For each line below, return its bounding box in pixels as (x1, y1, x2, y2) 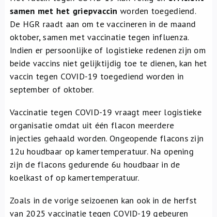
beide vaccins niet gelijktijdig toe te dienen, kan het (10, 58, 207, 69)
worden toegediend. (117, 5, 196, 16)
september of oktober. (10, 84, 94, 95)
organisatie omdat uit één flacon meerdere (10, 120, 174, 131)
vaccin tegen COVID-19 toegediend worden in (10, 71, 184, 82)
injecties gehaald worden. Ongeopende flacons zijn (10, 133, 204, 144)
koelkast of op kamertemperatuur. (10, 172, 139, 183)
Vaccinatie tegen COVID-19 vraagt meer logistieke (10, 107, 201, 118)
